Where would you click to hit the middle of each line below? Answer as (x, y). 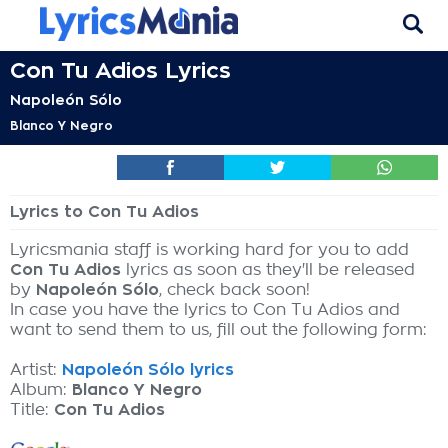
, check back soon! (234, 290)
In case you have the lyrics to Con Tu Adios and (205, 310)
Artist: (36, 370)
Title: (32, 410)
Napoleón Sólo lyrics (148, 370)
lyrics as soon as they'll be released (268, 270)
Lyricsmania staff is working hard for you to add (209, 250)
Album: (41, 390)
